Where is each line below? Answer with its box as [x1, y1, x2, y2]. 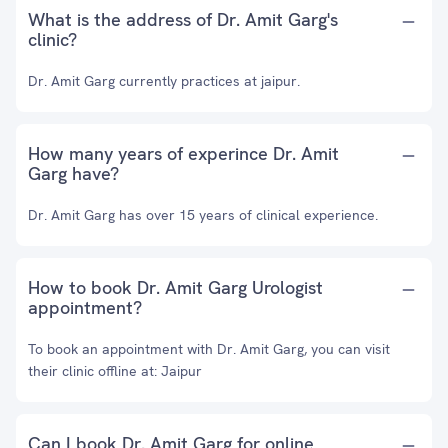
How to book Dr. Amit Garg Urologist [28, 276, 323, 299]
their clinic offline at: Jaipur [28, 362, 202, 380]
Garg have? [28, 162, 119, 185]
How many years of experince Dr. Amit [28, 142, 339, 165]
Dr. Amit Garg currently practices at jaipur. [28, 72, 300, 90]
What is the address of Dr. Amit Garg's [28, 8, 338, 31]
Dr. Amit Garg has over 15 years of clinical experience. [28, 206, 378, 224]
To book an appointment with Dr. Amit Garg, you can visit [28, 340, 390, 358]
